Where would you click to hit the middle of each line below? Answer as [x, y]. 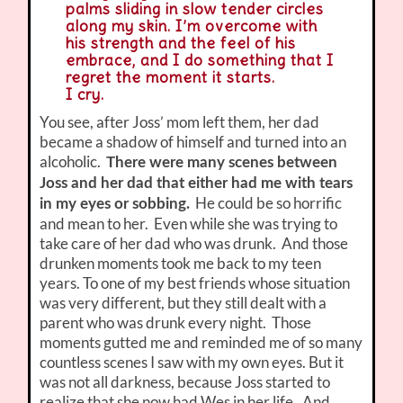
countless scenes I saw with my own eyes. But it [192, 363]
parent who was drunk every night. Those [176, 323]
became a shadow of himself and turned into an [193, 142]
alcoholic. [73, 162]
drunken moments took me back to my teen [181, 264]
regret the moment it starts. [170, 78]
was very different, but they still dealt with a [184, 303]
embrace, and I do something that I [199, 61]
